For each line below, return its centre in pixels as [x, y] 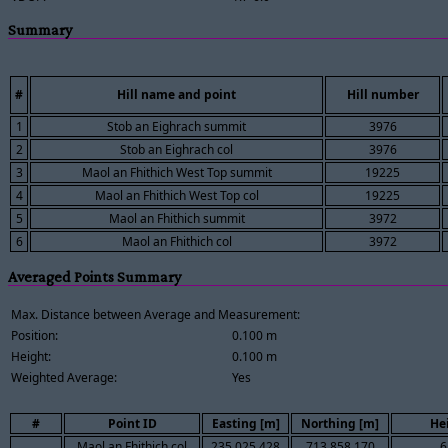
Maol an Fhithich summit [176, 219]
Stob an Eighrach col [176, 150]
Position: [34, 335]
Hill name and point [176, 95]
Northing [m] [340, 423]
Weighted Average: [64, 377]
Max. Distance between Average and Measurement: [155, 314]
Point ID [132, 423]
